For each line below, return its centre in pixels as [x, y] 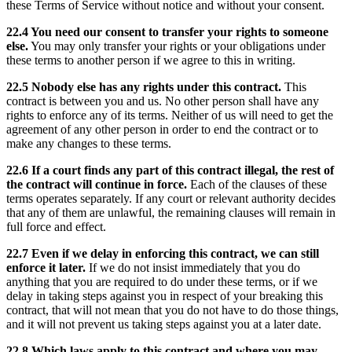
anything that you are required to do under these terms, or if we [162, 281]
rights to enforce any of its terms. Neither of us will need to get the [170, 115]
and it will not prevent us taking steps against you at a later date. [164, 324]
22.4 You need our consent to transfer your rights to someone [167, 31]
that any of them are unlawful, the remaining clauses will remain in [171, 212]
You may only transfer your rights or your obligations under [177, 46]
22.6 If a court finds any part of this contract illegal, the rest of [170, 170]
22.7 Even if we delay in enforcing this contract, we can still [163, 253]
